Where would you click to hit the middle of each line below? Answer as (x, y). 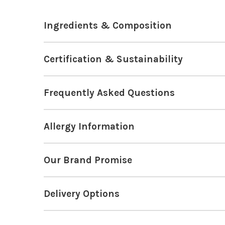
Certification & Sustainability (113, 59)
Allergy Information (89, 127)
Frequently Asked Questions (109, 93)
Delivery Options (82, 194)
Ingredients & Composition (108, 26)
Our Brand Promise (88, 160)
